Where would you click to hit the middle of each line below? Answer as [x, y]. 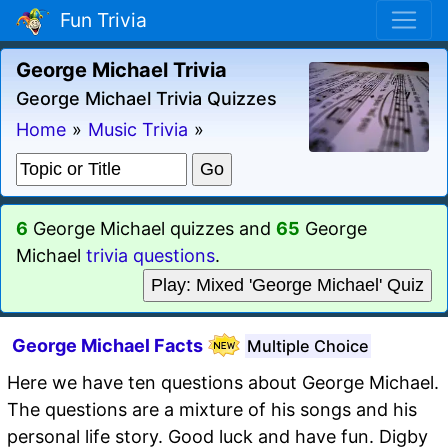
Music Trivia [138, 129]
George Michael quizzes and [152, 228]
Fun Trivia [98, 20]
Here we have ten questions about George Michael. [223, 382]
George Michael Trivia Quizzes [146, 98]
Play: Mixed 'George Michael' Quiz [287, 284]
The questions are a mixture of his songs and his [212, 409]
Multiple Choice [308, 345]
